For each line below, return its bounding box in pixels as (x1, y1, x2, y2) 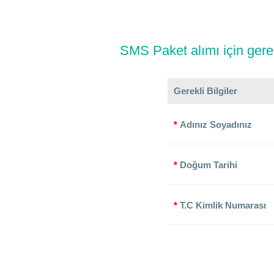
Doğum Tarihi (180, 160, 238, 170)
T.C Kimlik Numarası (180, 200, 267, 210)
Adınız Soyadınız (180, 119, 253, 130)
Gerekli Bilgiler (174, 86, 238, 96)
